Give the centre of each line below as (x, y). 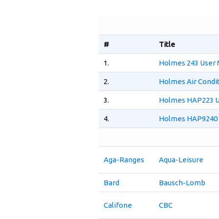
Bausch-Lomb (182, 183)
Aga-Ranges (124, 160)
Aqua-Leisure (181, 160)
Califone (118, 205)
